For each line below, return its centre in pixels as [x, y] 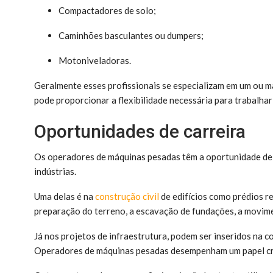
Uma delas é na [65, 196]
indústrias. [56, 171]
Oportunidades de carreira [140, 131]
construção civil [127, 196]
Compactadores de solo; [107, 10]
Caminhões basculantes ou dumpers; [131, 35]
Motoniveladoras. [95, 60]
